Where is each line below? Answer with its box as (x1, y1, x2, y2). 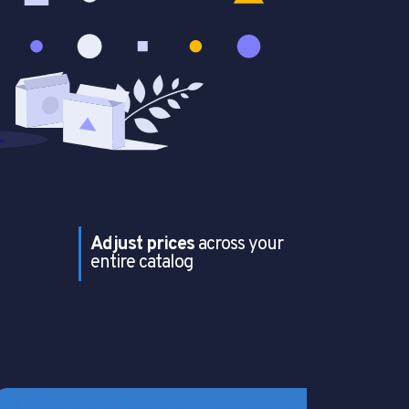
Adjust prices (90, 233, 194, 257)
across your (194, 233, 283, 257)
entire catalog (90, 251, 193, 276)
